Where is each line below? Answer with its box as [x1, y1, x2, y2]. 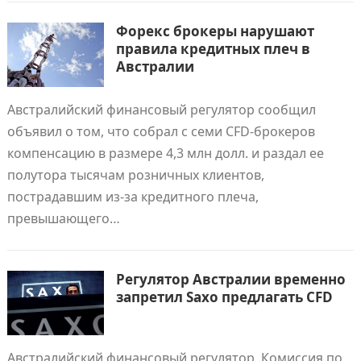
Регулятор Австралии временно [115, 270, 346, 288]
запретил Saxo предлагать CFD [115, 288, 333, 306]
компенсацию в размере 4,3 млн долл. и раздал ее [6, 144, 324, 162]
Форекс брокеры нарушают [115, 22, 314, 40]
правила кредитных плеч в [115, 39, 310, 58]
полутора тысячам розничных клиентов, [6, 166, 264, 184]
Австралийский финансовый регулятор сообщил [6, 101, 316, 118]
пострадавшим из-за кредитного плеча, [6, 188, 259, 205]
